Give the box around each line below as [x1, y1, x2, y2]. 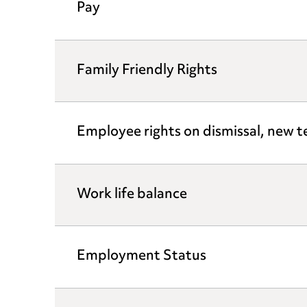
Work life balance [77, 180, 187, 209]
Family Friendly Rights [77, 56, 217, 85]
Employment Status [77, 242, 206, 271]
